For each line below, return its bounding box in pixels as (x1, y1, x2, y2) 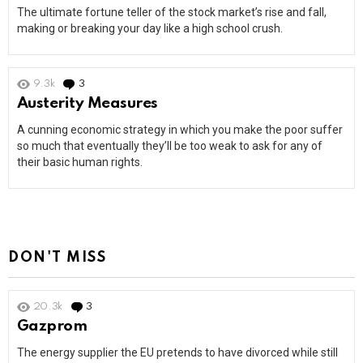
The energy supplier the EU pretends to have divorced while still (17, 346, 338, 360)
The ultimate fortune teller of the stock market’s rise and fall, (17, 6, 327, 19)
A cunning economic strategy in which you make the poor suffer (17, 123, 343, 137)
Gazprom (17, 318, 88, 335)
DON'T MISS (8, 250, 107, 266)
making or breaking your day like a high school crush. (17, 22, 283, 36)
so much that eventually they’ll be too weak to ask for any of (17, 139, 322, 153)
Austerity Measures (17, 96, 158, 112)
